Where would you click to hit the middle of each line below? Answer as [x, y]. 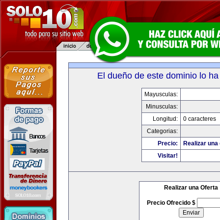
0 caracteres [199, 119]
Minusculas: [162, 107]
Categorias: [162, 131]
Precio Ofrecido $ [172, 203]
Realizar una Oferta [191, 188]
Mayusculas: [161, 94]
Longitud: [165, 119]
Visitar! [167, 156]
